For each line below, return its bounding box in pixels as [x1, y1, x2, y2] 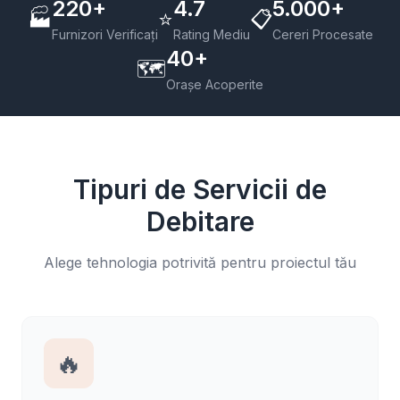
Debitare [146, 205, 254, 237]
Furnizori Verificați [51, 27, 158, 42]
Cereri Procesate [271, 27, 373, 42]
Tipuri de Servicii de [73, 173, 327, 205]
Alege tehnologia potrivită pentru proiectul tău [44, 254, 356, 271]
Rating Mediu [172, 27, 250, 42]
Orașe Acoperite [166, 77, 263, 92]
